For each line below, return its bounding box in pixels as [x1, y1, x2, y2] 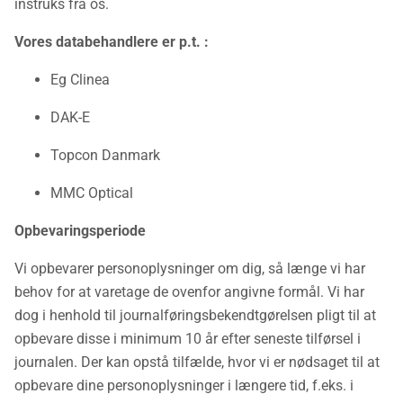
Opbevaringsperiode [14, 222, 146, 239]
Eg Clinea [50, 71, 110, 88]
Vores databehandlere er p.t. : [14, 33, 209, 50]
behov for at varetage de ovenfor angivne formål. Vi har [14, 283, 364, 300]
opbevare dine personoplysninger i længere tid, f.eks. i [14, 377, 354, 394]
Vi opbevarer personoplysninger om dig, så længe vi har [14, 260, 365, 277]
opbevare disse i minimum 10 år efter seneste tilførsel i [14, 330, 361, 347]
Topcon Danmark [50, 147, 160, 164]
